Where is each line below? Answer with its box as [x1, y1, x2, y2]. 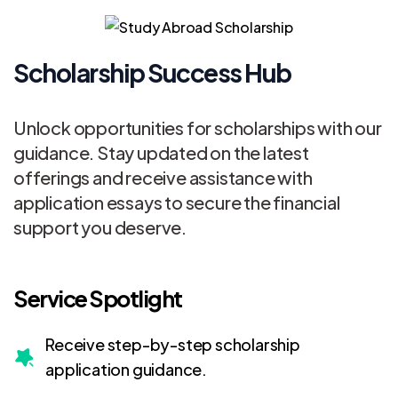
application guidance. [45, 359, 208, 379]
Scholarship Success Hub [13, 57, 291, 88]
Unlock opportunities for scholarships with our [13, 116, 382, 139]
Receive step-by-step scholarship [45, 334, 300, 354]
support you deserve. [13, 216, 187, 238]
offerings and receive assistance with [13, 166, 313, 188]
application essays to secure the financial [13, 191, 340, 213]
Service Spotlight [13, 284, 182, 313]
